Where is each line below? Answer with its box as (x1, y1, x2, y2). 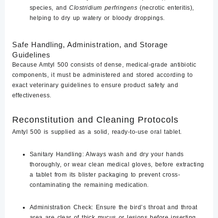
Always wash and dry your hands (84, 150, 184, 158)
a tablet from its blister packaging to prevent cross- (30, 171, 181, 178)
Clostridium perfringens (69, 4, 138, 11)
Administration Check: (30, 203, 93, 211)
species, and (30, 4, 70, 11)
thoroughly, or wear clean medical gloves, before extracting (30, 161, 204, 168)
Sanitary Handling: (30, 150, 84, 158)
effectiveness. (12, 91, 52, 99)
